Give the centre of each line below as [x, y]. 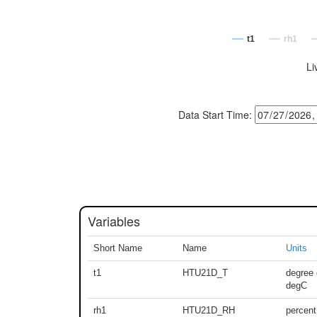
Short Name [118, 248]
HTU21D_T [205, 272]
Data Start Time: [217, 114]
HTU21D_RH [209, 310]
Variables [114, 220]
